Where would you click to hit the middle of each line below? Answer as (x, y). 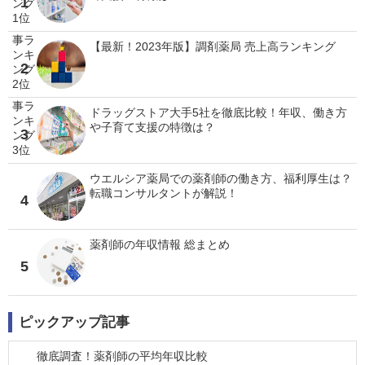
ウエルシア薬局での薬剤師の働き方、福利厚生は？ (221, 178)
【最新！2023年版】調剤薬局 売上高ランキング (213, 46)
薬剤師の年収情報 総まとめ (160, 244)
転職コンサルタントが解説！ (164, 193)
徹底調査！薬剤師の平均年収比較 (122, 356)
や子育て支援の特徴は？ (152, 127)
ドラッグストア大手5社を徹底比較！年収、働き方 (218, 112)
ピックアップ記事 (74, 322)
